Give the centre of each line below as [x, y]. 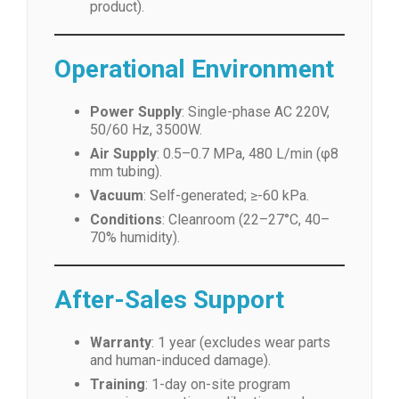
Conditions [126, 220]
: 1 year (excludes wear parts [241, 342]
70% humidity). [135, 237]
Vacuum [117, 195]
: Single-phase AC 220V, [256, 112]
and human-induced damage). [180, 360]
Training [118, 384]
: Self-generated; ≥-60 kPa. [226, 195]
